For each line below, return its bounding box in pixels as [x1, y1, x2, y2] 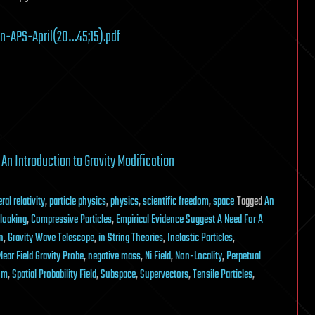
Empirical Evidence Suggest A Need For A [116, 211, 263, 229]
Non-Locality [175, 247, 222, 266]
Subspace [101, 266, 136, 284]
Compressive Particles [31, 211, 112, 229]
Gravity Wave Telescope [8, 229, 94, 247]
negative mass [88, 247, 141, 266]
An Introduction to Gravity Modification [1, 150, 174, 174]
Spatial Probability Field [12, 266, 96, 284]
